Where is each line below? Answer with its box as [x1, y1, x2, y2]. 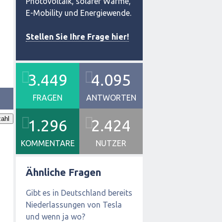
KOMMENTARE [20, 139, 75, 148]
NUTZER [96, 139, 126, 148]
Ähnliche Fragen [26, 166, 101, 178]
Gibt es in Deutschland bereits [26, 188, 132, 197]
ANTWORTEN [86, 93, 136, 102]
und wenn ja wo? [26, 212, 85, 221]
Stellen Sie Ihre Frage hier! [26, 32, 129, 41]
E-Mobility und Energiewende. [26, 8, 131, 17]
